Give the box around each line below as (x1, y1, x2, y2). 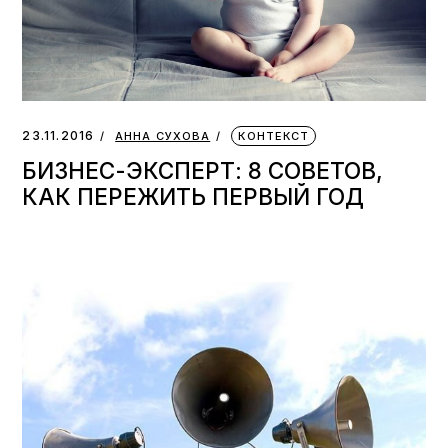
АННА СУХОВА (115, 129, 211, 144)
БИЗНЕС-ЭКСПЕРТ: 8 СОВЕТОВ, (22, 157, 384, 185)
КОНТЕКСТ (238, 129, 310, 144)
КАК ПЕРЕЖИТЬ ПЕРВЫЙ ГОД (22, 183, 365, 211)
